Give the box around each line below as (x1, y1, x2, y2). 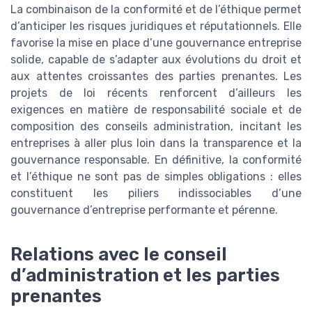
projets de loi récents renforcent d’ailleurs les (10, 86, 302, 100)
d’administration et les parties (10, 265, 280, 286)
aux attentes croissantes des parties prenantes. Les (10, 70, 302, 84)
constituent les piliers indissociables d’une (10, 187, 302, 201)
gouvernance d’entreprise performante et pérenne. (10, 203, 278, 217)
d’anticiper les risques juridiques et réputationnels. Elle (10, 19, 302, 33)
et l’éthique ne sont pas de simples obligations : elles (10, 170, 302, 184)
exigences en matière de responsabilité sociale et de (10, 103, 302, 117)
